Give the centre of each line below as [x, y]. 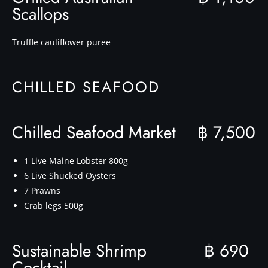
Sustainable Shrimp [79, 251]
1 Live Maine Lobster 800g [76, 161]
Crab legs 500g [54, 205]
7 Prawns [42, 191]
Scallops [40, 14]
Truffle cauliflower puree [61, 42]
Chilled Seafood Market [94, 133]
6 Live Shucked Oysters [70, 176]
